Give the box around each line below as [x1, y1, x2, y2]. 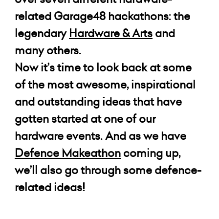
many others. [15, 43, 81, 58]
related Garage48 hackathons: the [15, 9, 190, 23]
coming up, [121, 146, 180, 160]
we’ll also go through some [15, 163, 154, 177]
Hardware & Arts [69, 26, 153, 41]
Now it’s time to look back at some [15, 60, 192, 75]
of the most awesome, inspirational [15, 77, 196, 92]
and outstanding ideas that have [15, 94, 182, 109]
